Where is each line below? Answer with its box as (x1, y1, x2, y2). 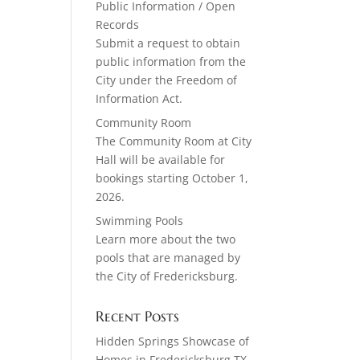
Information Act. (96, 91, 183, 106)
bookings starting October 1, (96, 170, 249, 186)
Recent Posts (96, 307, 180, 325)
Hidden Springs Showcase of (96, 333, 250, 349)
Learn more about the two (96, 231, 236, 247)
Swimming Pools (96, 213, 184, 228)
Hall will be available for (96, 152, 226, 167)
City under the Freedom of (96, 72, 238, 88)
